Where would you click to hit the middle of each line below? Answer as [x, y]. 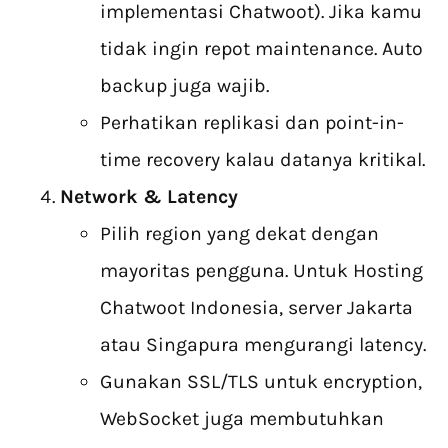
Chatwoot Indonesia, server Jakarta [256, 308]
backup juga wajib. [184, 86]
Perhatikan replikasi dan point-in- [252, 123]
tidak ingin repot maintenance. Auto [261, 49]
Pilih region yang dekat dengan [239, 234]
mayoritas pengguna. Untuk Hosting [261, 271]
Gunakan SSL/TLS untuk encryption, [261, 382]
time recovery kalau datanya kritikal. [262, 160]
